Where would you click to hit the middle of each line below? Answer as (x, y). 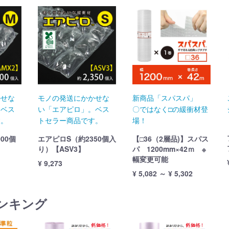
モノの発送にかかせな (73, 97)
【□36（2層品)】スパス (171, 138)
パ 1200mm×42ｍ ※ (169, 148)
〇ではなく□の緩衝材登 (170, 109)
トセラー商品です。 (70, 120)
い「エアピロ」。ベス (73, 109)
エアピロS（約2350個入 (77, 138)
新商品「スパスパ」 (165, 97)
